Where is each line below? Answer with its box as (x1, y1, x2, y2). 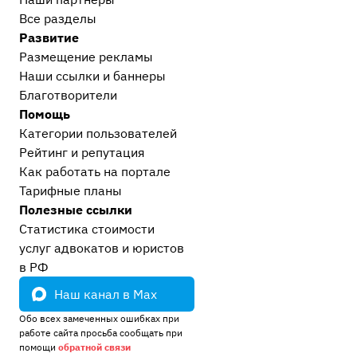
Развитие (19, 29, 79, 45)
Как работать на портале (19, 163, 171, 179)
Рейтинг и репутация (19, 144, 145, 160)
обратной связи (58, 341, 131, 353)
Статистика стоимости (19, 221, 155, 237)
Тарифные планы (19, 182, 122, 198)
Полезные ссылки (19, 202, 132, 218)
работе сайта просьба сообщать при (19, 327, 182, 339)
